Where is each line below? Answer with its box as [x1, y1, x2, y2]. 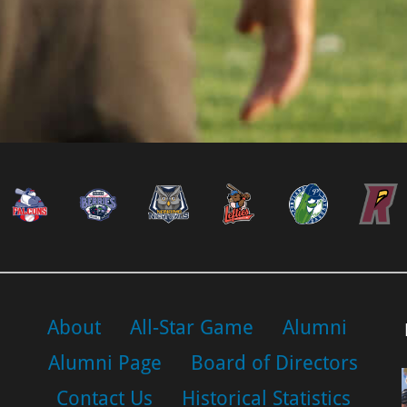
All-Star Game [130, 316, 254, 340]
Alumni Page [48, 352, 163, 375]
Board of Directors [191, 352, 359, 375]
